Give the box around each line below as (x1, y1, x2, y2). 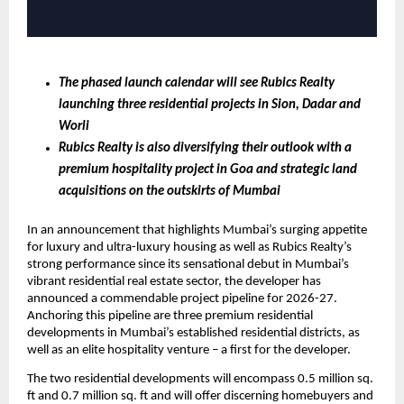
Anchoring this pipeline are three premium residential (27, 308, 313, 323)
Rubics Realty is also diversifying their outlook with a (59, 141, 352, 155)
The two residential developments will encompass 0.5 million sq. (27, 372, 373, 386)
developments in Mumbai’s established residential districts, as (27, 326, 360, 340)
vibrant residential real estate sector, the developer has (27, 274, 321, 289)
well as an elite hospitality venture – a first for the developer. (27, 343, 351, 357)
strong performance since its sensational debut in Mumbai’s (27, 257, 349, 271)
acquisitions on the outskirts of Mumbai (59, 184, 283, 198)
